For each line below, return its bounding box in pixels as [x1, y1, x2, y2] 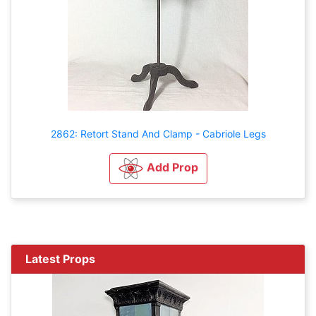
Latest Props [25, 251, 95, 266]
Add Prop [146, 159, 198, 174]
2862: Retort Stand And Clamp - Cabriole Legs [50, 127, 266, 140]
